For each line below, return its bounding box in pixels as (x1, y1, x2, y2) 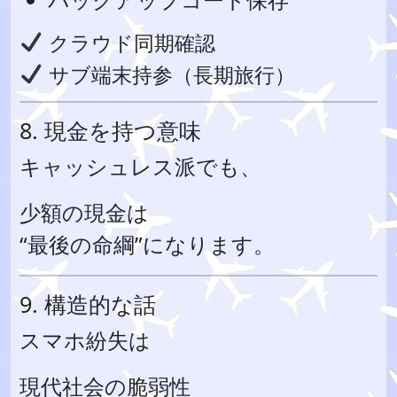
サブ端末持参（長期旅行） (43, 60, 295, 89)
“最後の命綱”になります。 (19, 230, 275, 259)
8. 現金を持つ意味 (19, 115, 201, 145)
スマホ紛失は (19, 325, 151, 354)
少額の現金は (19, 198, 149, 227)
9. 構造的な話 (19, 289, 156, 319)
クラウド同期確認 (43, 28, 215, 57)
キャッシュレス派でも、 (19, 152, 261, 181)
